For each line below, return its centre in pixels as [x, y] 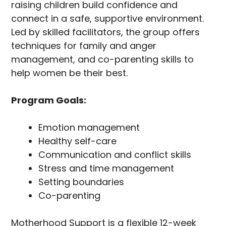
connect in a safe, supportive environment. [108, 19]
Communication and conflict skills [115, 155]
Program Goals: [49, 100]
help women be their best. [70, 73]
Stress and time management [106, 168]
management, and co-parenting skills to [103, 60]
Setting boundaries [81, 182]
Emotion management [89, 128]
